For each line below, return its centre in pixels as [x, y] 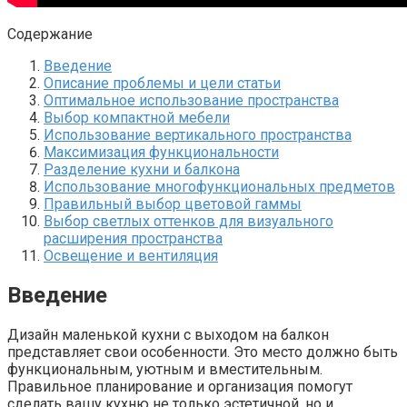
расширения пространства [133, 238]
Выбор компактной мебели [137, 117]
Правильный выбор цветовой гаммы [173, 203]
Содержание [50, 34]
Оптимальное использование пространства [191, 100]
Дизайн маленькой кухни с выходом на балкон [168, 334]
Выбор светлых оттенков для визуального [189, 221]
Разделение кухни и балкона [142, 169]
